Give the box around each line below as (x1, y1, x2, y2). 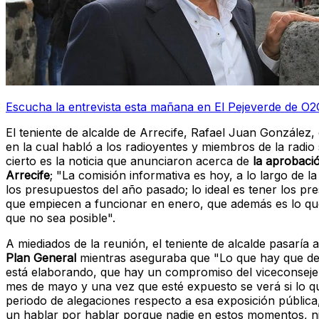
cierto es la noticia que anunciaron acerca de (6, 154, 253, 169)
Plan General (6, 251, 76, 266)
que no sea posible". (6, 211, 115, 226)
